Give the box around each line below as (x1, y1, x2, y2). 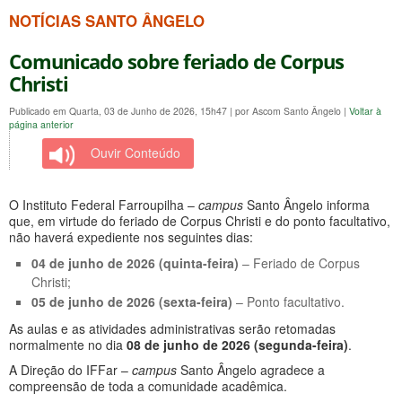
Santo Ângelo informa (243, 195, 370, 214)
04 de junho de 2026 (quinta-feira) (31, 253, 239, 272)
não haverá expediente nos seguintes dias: (9, 227, 253, 246)
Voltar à (349, 103, 381, 118)
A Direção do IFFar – (9, 360, 132, 379)
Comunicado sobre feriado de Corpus (9, 48, 344, 74)
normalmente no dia (9, 335, 127, 354)
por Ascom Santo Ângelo (235, 103, 344, 118)
